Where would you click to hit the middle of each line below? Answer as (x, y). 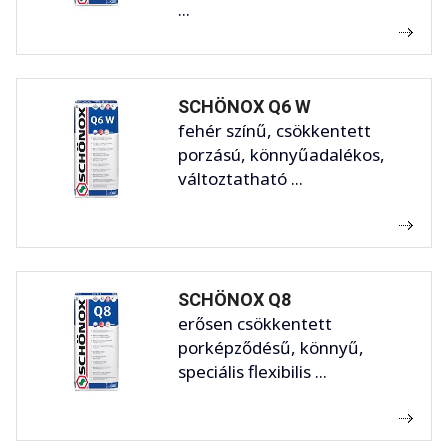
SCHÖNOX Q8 (234, 300)
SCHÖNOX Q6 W (244, 107)
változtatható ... (240, 179)
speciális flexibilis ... (252, 372)
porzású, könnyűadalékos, (281, 155)
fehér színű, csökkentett (274, 131)
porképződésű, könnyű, (271, 348)
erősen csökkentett (255, 324)
